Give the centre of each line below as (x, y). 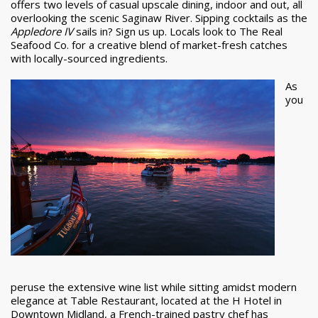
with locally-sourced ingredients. (89, 58)
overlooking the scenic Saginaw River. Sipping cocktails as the (159, 17)
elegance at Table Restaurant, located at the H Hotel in (146, 300)
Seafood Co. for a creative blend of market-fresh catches (149, 44)
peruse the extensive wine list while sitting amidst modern (154, 286)
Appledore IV (42, 31)
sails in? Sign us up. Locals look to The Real (178, 31)
